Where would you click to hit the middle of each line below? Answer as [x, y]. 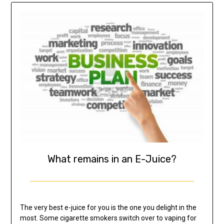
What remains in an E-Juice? [112, 159]
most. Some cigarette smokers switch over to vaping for [108, 218]
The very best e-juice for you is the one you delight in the [108, 207]
